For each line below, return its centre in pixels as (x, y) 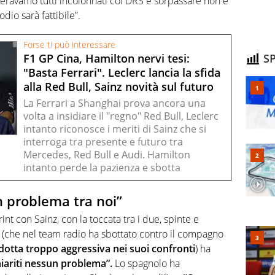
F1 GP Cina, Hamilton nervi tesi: (107, 58)
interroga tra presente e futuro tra (103, 141)
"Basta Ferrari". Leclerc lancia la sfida (122, 72)
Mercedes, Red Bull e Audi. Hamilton (107, 154)
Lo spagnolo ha (147, 264)
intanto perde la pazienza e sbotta (102, 167)
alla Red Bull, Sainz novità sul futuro (118, 86)
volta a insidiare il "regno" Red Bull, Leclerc (121, 116)
